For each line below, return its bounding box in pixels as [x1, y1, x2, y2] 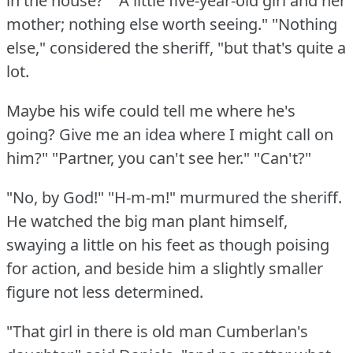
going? [6, 123, 55, 145]
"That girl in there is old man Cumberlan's [6, 320, 308, 342]
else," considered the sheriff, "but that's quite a [6, 36, 346, 58]
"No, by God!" [6, 186, 104, 208]
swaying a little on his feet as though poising [6, 233, 329, 255]
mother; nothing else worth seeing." [6, 13, 268, 35]
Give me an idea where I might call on [59, 123, 333, 145]
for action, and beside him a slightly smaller [6, 257, 323, 279]
